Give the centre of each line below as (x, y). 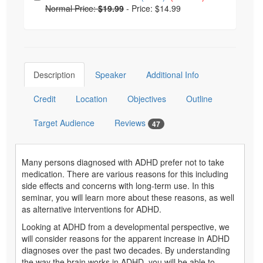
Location (92, 98)
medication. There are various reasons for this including (125, 174)
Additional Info (173, 74)
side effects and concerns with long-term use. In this (118, 186)
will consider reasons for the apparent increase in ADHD (126, 239)
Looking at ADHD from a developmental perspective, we (126, 227)
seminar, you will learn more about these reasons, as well (128, 198)
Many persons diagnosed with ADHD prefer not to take (123, 162)
